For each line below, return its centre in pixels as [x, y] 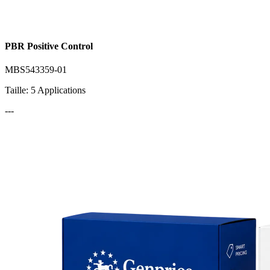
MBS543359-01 [36, 70]
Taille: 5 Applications [45, 90]
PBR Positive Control [49, 46]
